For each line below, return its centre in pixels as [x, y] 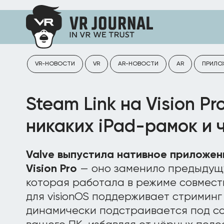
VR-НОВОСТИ [55, 64]
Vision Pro [51, 169]
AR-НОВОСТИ [138, 64]
